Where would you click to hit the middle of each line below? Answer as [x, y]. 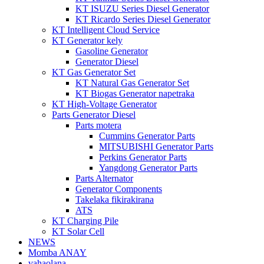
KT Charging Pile [85, 221]
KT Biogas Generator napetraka [135, 93]
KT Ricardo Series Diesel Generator [143, 19]
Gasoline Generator [112, 51]
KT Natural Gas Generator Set [132, 83]
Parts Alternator [104, 178]
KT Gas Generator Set [94, 72]
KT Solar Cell [78, 231]
